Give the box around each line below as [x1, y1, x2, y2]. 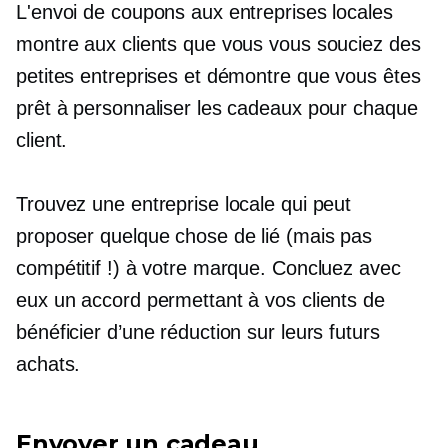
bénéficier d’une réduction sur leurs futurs [16, 320, 380, 343]
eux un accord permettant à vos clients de [16, 288, 385, 311]
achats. [16, 352, 81, 375]
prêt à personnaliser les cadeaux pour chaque [16, 96, 418, 119]
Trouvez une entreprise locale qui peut [16, 192, 352, 215]
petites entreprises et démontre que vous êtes [16, 64, 421, 87]
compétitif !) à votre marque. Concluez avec [16, 256, 401, 279]
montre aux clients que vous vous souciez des [16, 32, 421, 55]
